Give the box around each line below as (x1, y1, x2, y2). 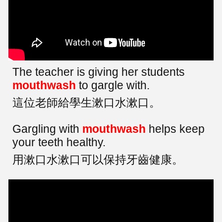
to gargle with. (76, 78, 150, 92)
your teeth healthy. (12, 135, 106, 149)
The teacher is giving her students (12, 65, 185, 78)
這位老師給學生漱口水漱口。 (12, 96, 161, 109)
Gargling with (12, 122, 83, 135)
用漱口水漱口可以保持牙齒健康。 (12, 153, 184, 166)
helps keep (146, 122, 205, 135)
